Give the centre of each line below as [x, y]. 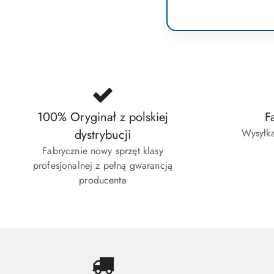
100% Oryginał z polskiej [103, 117]
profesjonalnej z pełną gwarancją [103, 166]
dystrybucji [103, 135]
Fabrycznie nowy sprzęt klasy [103, 151]
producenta [103, 180]
